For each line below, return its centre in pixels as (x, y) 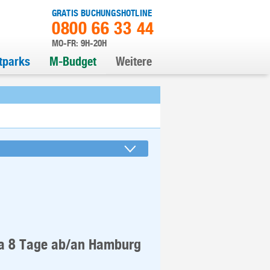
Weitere (134, 61)
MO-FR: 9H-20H (79, 43)
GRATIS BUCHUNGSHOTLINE (102, 13)
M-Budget (73, 61)
